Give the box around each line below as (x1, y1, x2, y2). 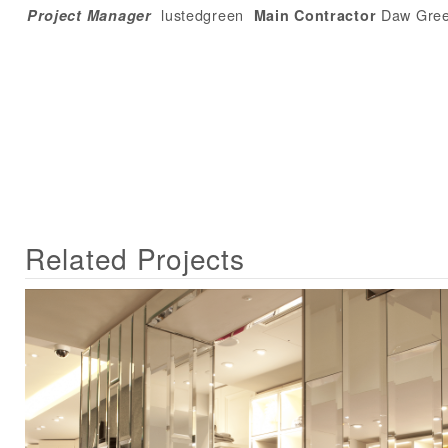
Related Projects (25, 237, 245, 278)
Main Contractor (253, 5, 377, 26)
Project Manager (26, 5, 152, 26)
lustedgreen (151, 4, 254, 26)
